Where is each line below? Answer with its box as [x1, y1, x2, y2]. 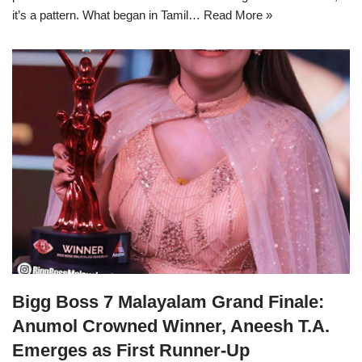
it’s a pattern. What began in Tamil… [12, 7, 204, 22]
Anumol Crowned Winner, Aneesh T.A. [12, 316, 330, 337]
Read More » [204, 7, 272, 22]
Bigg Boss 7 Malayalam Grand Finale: [12, 292, 324, 313]
